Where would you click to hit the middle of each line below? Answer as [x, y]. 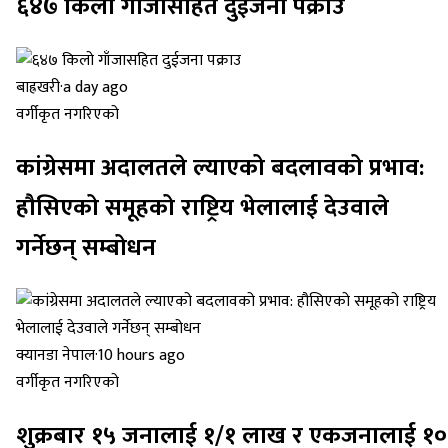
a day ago [95, 88]
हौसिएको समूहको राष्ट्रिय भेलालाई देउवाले [202, 208]
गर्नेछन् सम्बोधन [86, 248]
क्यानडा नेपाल [55, 356]
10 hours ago [141, 356]
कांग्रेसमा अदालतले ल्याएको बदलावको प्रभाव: [220, 168]
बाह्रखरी [38, 88]
